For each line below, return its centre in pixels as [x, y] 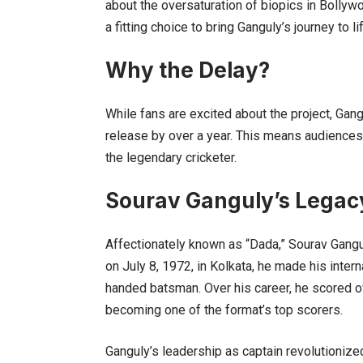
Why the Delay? [188, 70]
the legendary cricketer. [171, 157]
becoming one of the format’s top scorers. [224, 310]
